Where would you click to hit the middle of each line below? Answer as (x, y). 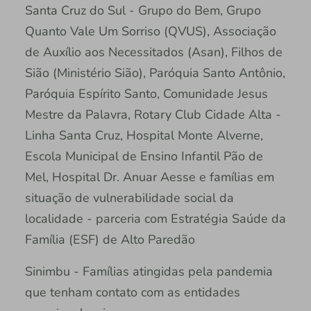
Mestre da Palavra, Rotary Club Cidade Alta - (153, 115)
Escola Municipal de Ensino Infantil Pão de (144, 157)
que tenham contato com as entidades (132, 293)
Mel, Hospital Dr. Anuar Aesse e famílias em (149, 177)
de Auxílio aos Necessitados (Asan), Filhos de (153, 52)
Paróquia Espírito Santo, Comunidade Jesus (146, 94)
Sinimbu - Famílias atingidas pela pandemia (149, 272)
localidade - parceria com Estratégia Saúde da (155, 219)
